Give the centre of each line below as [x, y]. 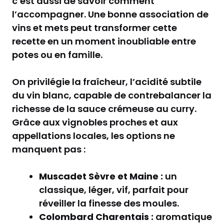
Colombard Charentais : [96, 216]
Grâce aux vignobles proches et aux [95, 122]
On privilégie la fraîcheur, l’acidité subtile [107, 81]
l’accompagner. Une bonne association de [110, 14]
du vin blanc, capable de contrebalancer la [112, 95]
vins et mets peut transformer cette [94, 27]
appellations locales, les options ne [93, 135]
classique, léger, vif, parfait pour [114, 189]
